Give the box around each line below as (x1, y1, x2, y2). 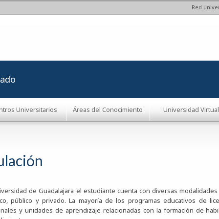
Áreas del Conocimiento (72, 105, 143, 114)
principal (81, 35, 106, 44)
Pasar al (81, 16, 104, 24)
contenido (81, 25, 111, 34)
